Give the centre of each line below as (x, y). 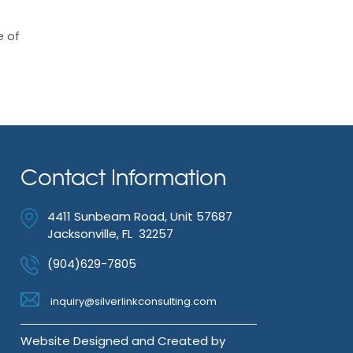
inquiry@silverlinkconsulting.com (133, 301)
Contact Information (123, 176)
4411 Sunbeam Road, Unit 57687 (139, 216)
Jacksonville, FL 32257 (110, 233)
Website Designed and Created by (123, 340)
